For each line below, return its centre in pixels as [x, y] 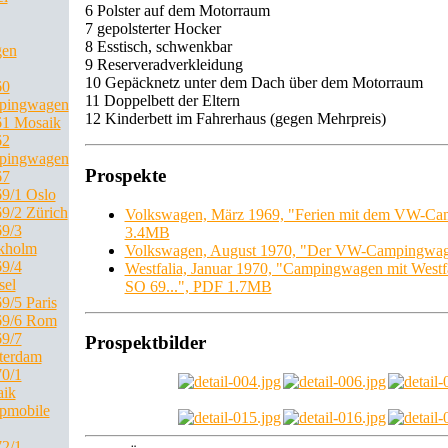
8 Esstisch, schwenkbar [158, 47]
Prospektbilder [145, 343]
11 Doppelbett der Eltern [162, 101]
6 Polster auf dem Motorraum [177, 11]
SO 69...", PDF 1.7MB [198, 286]
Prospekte [125, 176]
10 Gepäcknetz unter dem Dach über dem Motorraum [253, 83]
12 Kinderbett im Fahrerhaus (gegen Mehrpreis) [235, 119]
